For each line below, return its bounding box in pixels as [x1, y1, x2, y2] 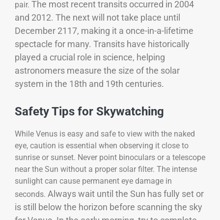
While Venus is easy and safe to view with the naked [15, 129, 195, 138]
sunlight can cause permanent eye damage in [15, 176, 172, 186]
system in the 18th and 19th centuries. [15, 79, 164, 89]
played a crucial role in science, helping [15, 52, 165, 63]
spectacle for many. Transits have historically [15, 39, 190, 50]
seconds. [15, 189, 48, 199]
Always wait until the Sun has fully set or [48, 188, 204, 199]
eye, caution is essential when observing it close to [15, 140, 189, 150]
